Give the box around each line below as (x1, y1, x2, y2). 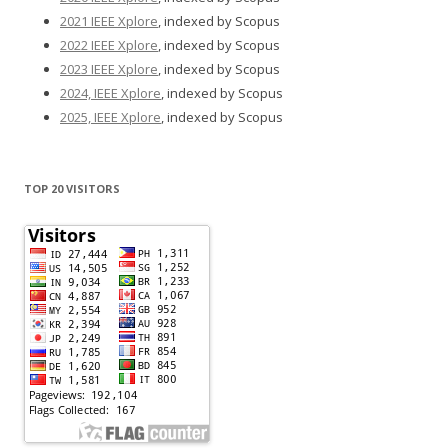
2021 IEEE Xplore (60, 11, 158, 30)
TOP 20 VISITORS (24, 180, 120, 196)
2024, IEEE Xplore (60, 83, 161, 102)
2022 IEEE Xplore (60, 35, 158, 54)
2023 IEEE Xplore (60, 59, 158, 78)
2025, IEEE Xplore (60, 107, 161, 126)
